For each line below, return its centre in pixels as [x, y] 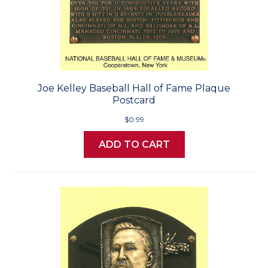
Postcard [134, 100]
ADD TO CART [134, 145]
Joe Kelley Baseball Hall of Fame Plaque [134, 89]
